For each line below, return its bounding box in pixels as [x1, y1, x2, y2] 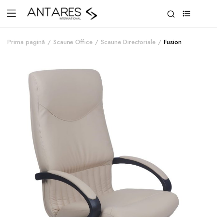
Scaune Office [53, 37, 93, 46]
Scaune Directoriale [101, 37, 155, 46]
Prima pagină [7, 37, 45, 46]
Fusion [163, 37, 182, 46]
